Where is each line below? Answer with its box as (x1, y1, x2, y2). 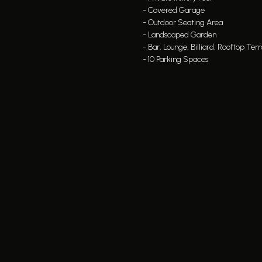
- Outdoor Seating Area (143, 18, 223, 27)
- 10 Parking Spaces (143, 54, 208, 64)
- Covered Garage (143, 5, 205, 15)
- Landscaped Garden (143, 30, 216, 40)
